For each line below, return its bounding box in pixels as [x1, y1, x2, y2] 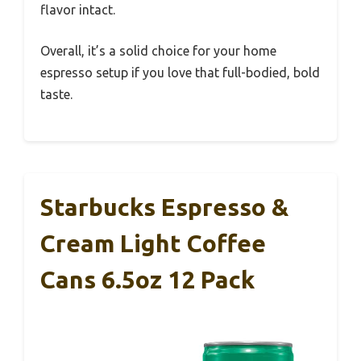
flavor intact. [40, 2, 115, 17]
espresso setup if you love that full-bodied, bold [40, 64, 320, 80]
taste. [40, 86, 73, 102]
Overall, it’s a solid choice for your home [40, 43, 276, 58]
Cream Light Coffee [40, 229, 266, 257]
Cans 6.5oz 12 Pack [40, 265, 255, 293]
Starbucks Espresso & [40, 193, 288, 221]
